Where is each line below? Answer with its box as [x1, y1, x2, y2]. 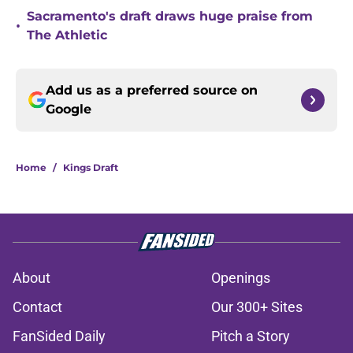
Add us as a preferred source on [46, 83, 258, 98]
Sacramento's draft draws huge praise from [27, 9, 313, 24]
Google [46, 102, 91, 117]
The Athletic [27, 28, 107, 43]
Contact [13, 299, 62, 316]
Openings [211, 269, 270, 287]
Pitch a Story [211, 328, 290, 345]
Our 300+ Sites [211, 299, 303, 316]
